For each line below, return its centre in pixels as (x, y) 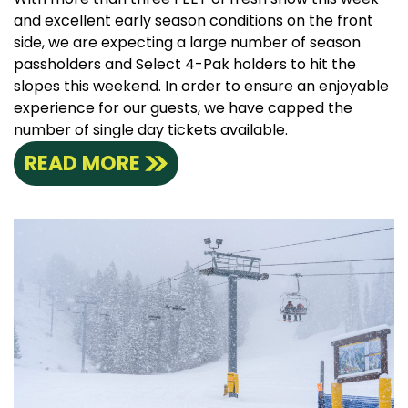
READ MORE (82, 163)
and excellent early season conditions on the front (194, 20)
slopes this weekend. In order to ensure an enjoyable (201, 86)
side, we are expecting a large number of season (187, 42)
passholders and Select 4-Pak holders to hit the (185, 64)
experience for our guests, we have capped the (183, 107)
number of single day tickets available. (151, 129)
